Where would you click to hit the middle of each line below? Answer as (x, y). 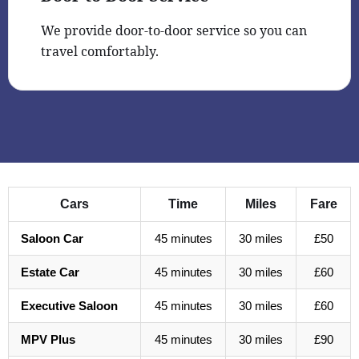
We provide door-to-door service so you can (174, 31)
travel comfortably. (100, 52)
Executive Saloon (69, 306)
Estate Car (50, 272)
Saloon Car (52, 239)
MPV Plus (48, 340)
